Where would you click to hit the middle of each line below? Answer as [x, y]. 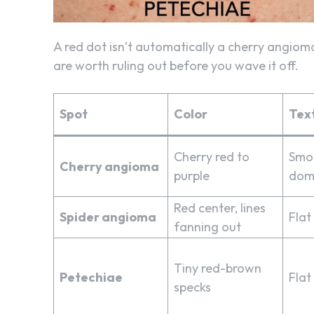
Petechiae [91, 277]
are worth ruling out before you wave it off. [176, 65]
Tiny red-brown [218, 268]
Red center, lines [220, 207]
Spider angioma [108, 217]
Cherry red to [212, 156]
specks [192, 287]
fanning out [207, 226]
